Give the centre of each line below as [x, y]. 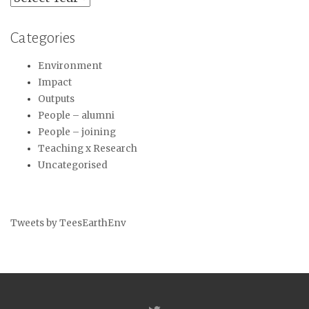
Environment [70, 66]
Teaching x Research [88, 149]
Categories [43, 38]
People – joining [77, 132]
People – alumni [76, 116]
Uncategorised [73, 166]
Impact [55, 83]
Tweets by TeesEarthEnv [68, 223]
